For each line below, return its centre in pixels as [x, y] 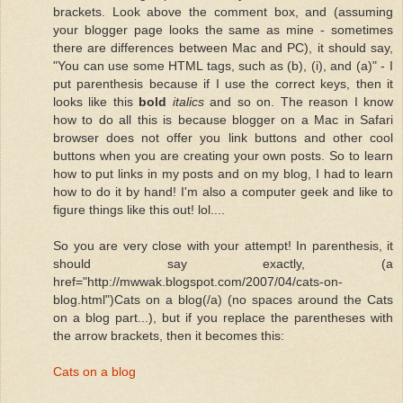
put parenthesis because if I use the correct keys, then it [223, 83]
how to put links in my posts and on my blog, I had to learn [223, 173]
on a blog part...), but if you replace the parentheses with [223, 317]
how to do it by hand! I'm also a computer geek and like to [223, 191]
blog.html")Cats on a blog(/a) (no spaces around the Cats [223, 299]
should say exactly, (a [223, 263]
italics [188, 101]
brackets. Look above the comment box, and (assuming [223, 11]
